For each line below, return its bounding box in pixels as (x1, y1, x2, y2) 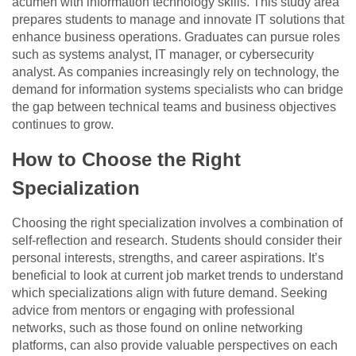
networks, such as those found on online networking (12, 320, 303, 335)
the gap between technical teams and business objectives (12, 99, 336, 114)
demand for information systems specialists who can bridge (12, 82, 343, 96)
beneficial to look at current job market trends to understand (12, 268, 343, 282)
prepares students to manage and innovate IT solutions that (12, 12, 344, 26)
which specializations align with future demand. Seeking (12, 285, 327, 300)
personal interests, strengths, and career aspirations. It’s (12, 250, 324, 265)
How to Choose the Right (12, 148, 241, 170)
